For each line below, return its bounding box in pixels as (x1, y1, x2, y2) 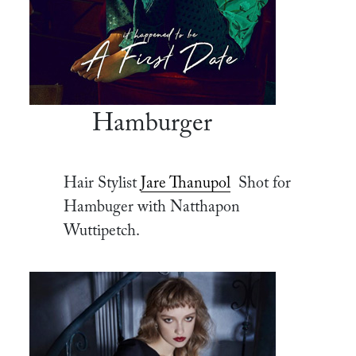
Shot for (238, 176, 291, 192)
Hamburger (92, 111, 212, 137)
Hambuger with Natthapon (64, 199, 240, 215)
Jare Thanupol (141, 176, 230, 192)
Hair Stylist (64, 176, 137, 192)
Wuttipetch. (64, 223, 140, 239)
